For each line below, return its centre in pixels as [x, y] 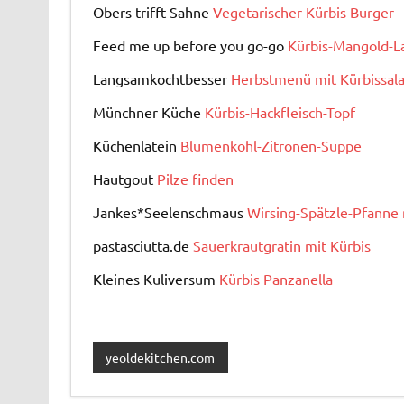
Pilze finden [195, 178]
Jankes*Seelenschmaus [170, 211]
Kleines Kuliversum [156, 278]
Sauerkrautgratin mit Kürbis [281, 245]
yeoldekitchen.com [161, 358]
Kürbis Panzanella [275, 278]
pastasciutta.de [142, 245]
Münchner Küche [148, 111]
